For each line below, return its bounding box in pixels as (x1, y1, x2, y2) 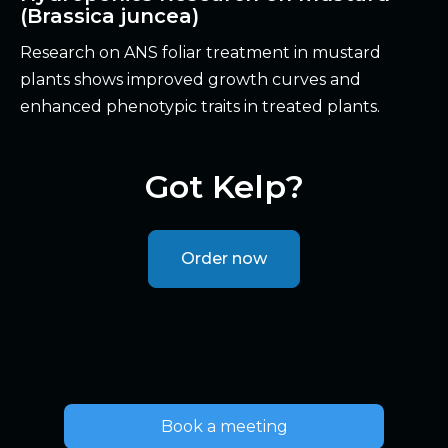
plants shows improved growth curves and (20, 70, 361, 90)
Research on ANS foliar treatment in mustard (20, 43, 381, 63)
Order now (181, 249, 267, 269)
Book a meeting (160, 417, 288, 437)
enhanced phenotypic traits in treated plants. (20, 97, 380, 117)
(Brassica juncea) (20, 4, 199, 29)
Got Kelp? (144, 167, 304, 207)
